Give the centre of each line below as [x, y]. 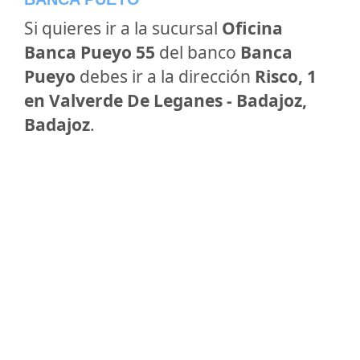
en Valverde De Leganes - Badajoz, [166, 100]
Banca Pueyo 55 [90, 52]
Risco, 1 [286, 76]
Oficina [252, 28]
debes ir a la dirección [165, 76]
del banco [198, 52]
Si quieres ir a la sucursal [123, 28]
